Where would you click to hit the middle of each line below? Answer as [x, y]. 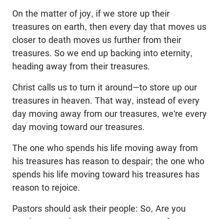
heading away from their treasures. [81, 66]
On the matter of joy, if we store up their [91, 13]
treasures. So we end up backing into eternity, [102, 53]
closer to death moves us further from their [97, 40]
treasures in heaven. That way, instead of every [106, 100]
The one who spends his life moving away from [105, 148]
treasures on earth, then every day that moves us [109, 27]
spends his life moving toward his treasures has [106, 174]
